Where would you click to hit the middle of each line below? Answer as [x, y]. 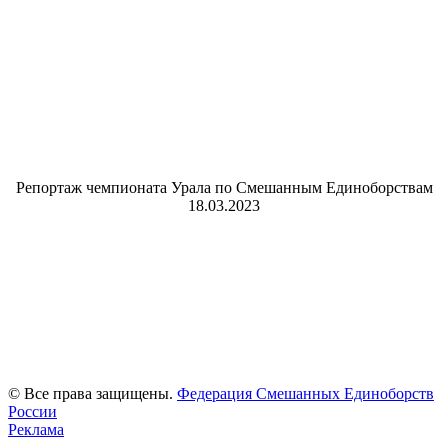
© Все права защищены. [92, 393]
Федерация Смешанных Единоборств [305, 393]
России [32, 411]
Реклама [36, 429]
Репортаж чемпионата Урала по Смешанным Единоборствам [224, 187]
